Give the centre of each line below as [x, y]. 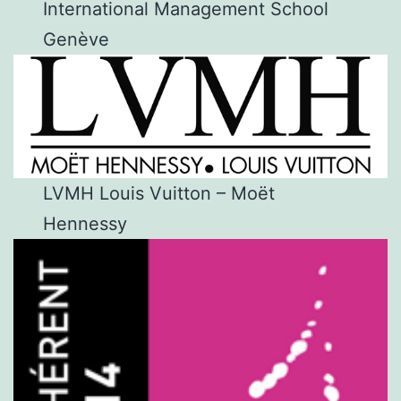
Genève [77, 40]
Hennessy [85, 223]
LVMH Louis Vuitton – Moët [159, 193]
